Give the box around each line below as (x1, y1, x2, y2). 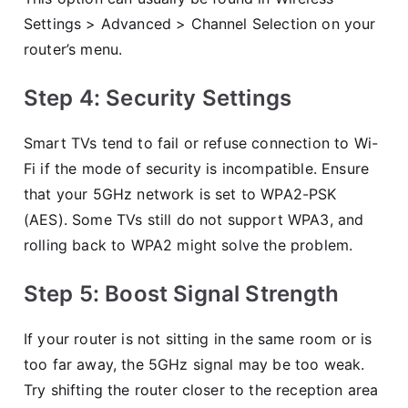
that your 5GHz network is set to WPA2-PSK (24, 184, 337, 203)
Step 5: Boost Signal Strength (24, 280, 340, 307)
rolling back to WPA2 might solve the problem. (24, 235, 353, 254)
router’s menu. (24, 39, 123, 58)
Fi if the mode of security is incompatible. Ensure (24, 158, 370, 178)
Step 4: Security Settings (24, 84, 291, 111)
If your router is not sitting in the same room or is (24, 329, 372, 348)
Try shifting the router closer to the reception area (24, 380, 379, 399)
